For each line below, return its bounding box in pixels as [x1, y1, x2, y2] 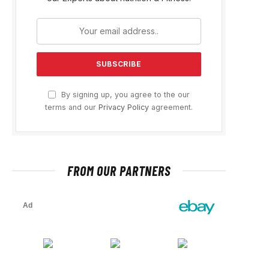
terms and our [45, 102, 98, 112]
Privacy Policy [98, 102, 149, 112]
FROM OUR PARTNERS [67, 162, 171, 178]
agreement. [149, 102, 193, 112]
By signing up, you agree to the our [59, 89, 190, 99]
